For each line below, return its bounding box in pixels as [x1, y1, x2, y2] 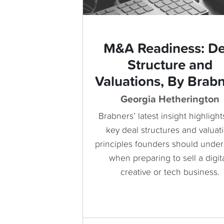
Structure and [127, 58, 212, 73]
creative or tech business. [120, 168, 219, 177]
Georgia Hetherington [120, 94, 219, 105]
